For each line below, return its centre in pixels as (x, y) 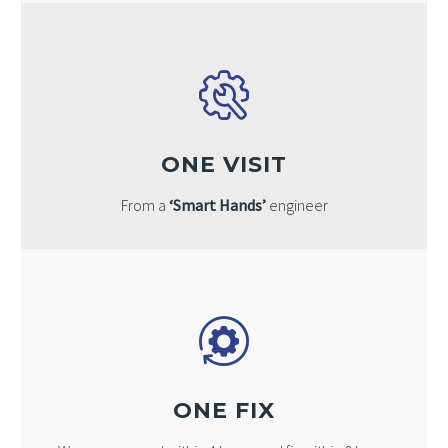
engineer (296, 205)
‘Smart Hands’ (217, 205)
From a (144, 205)
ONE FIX (224, 411)
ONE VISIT (224, 165)
